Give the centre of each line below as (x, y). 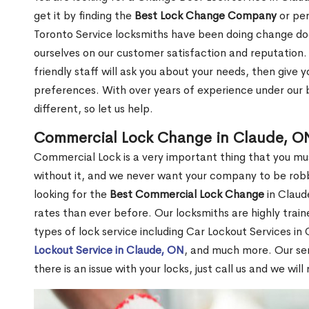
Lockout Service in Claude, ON (109, 250)
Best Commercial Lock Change (187, 194)
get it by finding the (84, 15)
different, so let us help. (93, 108)
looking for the (72, 194)
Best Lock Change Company (206, 15)
